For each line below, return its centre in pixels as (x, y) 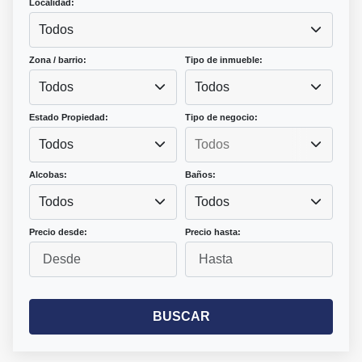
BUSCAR (181, 317)
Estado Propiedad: (69, 118)
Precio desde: (58, 232)
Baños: (200, 175)
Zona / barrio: (58, 60)
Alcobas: (48, 175)
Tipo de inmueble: (224, 60)
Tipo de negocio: (221, 118)
